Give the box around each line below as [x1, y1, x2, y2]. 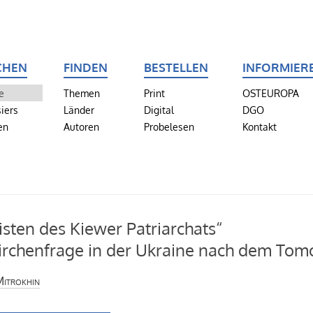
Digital [144, 103, 175, 116]
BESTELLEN [144, 59, 209, 75]
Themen [63, 87, 100, 99]
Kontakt [242, 120, 277, 133]
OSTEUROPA [242, 87, 299, 99]
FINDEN [63, 59, 108, 75]
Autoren [63, 120, 99, 133]
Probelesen [144, 120, 195, 133]
